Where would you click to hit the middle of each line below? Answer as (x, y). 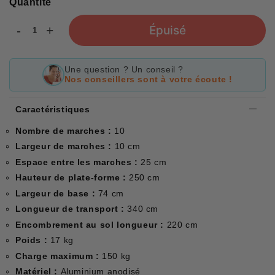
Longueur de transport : (72, 209)
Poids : (33, 240)
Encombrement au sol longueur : (91, 224)
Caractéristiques (53, 109)
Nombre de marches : (65, 130)
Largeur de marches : (65, 146)
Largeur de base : (57, 193)
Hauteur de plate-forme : (72, 178)
